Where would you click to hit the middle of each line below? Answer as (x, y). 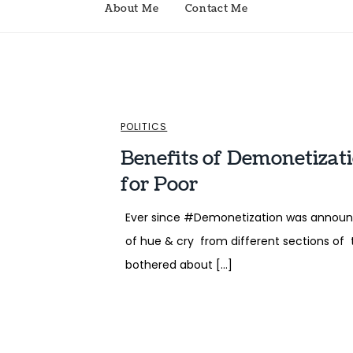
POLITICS (144, 127)
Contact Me (217, 9)
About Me (132, 9)
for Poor (160, 185)
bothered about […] (178, 265)
